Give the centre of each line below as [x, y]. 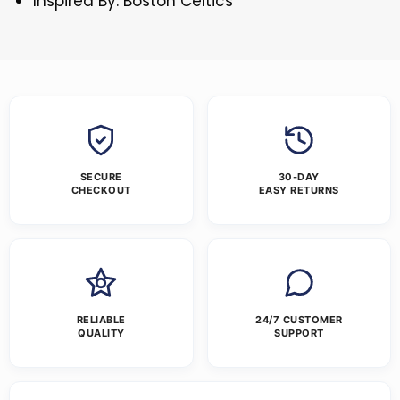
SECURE [101, 177]
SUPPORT [299, 333]
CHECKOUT [101, 191]
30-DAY [299, 177]
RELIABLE [101, 320]
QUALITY [101, 333]
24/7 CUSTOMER [299, 320]
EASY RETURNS [299, 191]
